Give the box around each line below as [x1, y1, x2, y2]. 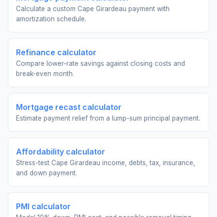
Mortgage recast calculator [16, 102, 122, 112]
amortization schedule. [16, 15, 86, 23]
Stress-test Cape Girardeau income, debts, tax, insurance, [16, 159, 195, 167]
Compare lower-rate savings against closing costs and [16, 60, 185, 67]
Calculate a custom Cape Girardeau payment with [16, 5, 170, 13]
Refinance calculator [16, 47, 96, 57]
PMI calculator [16, 201, 71, 211]
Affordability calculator [16, 147, 105, 156]
